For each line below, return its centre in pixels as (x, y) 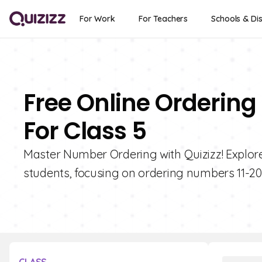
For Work (97, 19)
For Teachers (163, 19)
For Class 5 (85, 131)
